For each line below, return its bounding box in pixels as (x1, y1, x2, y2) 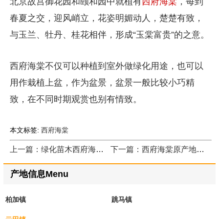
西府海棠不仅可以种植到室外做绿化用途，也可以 (9, 61, 203, 71)
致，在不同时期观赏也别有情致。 (9, 94, 142, 104)
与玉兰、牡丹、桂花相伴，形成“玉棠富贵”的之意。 (9, 29, 209, 40)
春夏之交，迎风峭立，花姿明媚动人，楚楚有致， (9, 13, 203, 23)
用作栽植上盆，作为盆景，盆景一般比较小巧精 (9, 77, 195, 88)
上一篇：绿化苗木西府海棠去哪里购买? (95, 145, 104, 153)
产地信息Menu (10, 169, 68, 179)
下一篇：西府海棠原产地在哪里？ (197, 145, 205, 153)
